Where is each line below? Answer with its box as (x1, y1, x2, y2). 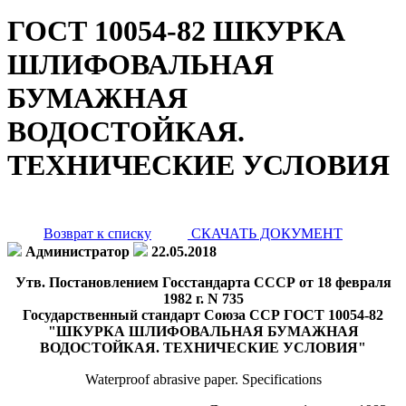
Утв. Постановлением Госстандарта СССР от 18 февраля (14, 274, 391, 290)
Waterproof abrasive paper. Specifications (84, 371, 322, 387)
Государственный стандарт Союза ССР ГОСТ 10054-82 (23, 306, 383, 323)
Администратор (25, 243, 130, 259)
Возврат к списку (43, 225, 151, 241)
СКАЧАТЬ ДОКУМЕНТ (188, 225, 343, 241)
